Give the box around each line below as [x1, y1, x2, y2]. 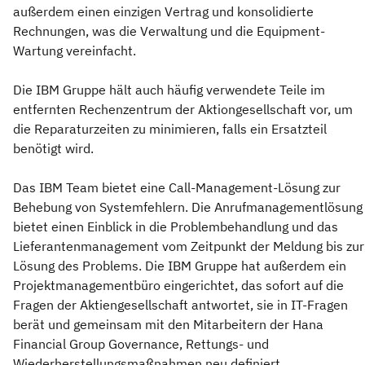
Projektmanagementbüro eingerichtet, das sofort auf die [13, 277, 344, 294]
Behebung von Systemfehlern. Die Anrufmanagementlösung [13, 199, 363, 216]
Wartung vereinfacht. [13, 42, 136, 59]
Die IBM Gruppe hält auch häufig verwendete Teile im [13, 81, 325, 99]
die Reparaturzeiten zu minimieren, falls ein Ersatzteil [13, 121, 327, 138]
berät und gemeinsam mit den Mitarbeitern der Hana [13, 316, 323, 333]
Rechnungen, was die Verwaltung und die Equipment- [13, 23, 325, 40]
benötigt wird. [13, 140, 94, 157]
